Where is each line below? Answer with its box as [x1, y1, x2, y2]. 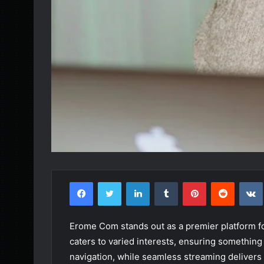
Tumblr [177, 176, 202, 186]
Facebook [93, 176, 128, 186]
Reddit [234, 176, 258, 186]
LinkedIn [149, 176, 180, 186]
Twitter [121, 176, 147, 186]
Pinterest [206, 176, 239, 186]
